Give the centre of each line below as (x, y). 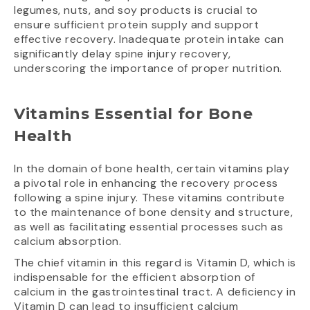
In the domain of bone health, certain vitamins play (152, 168)
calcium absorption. (68, 241)
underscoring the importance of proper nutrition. (148, 68)
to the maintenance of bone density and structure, (154, 212)
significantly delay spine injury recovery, (122, 53)
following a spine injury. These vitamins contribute (149, 197)
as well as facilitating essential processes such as (149, 226)
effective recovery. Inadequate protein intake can (149, 39)
